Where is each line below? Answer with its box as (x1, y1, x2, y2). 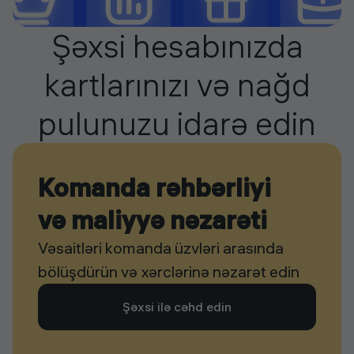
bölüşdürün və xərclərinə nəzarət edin (38, 262, 299, 282)
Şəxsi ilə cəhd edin (122, 299, 232, 315)
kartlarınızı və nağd (43, 66, 311, 105)
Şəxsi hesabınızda (51, 27, 303, 66)
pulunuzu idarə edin (38, 104, 316, 144)
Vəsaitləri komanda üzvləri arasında (38, 238, 284, 258)
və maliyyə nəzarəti (38, 205, 267, 236)
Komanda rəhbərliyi (38, 172, 271, 204)
